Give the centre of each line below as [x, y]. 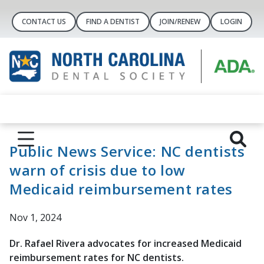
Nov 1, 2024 [35, 218]
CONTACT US [44, 22]
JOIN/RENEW [180, 22]
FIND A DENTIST [113, 22]
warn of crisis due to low [98, 170]
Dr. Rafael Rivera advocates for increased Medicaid [126, 244]
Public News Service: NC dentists [127, 151]
